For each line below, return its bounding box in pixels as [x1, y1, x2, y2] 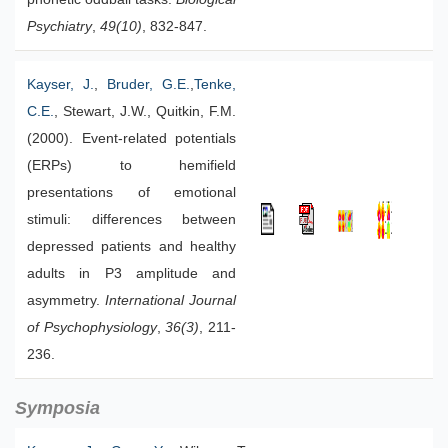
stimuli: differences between [27, 212, 236, 227]
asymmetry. [27, 293, 105, 308]
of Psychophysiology [27, 320, 157, 335]
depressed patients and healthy [27, 239, 236, 254]
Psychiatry [27, 19, 92, 34]
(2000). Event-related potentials [27, 131, 236, 146]
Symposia [15, 398, 100, 418]
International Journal [105, 293, 236, 308]
